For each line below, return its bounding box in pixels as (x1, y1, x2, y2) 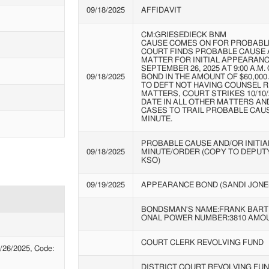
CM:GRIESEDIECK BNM (141, 31, 226, 40)
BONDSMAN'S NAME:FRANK (141, 206, 247, 214)
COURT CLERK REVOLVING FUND (141, 239, 264, 247)
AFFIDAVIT (141, 7, 181, 15)
